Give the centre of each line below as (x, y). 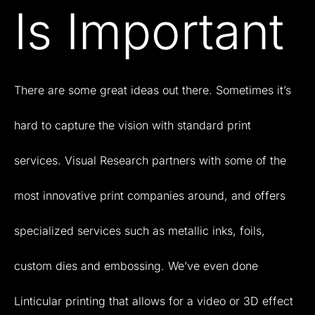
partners (174, 160)
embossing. (134, 265)
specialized (44, 230)
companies (156, 195)
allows (149, 301)
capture (75, 125)
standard (200, 125)
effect (278, 301)
